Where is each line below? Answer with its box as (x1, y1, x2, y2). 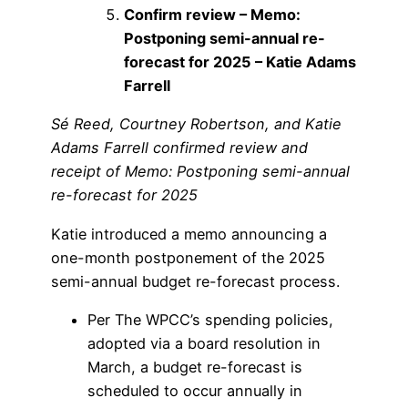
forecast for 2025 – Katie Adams (124, 52, 356, 71)
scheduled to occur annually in (87, 381, 302, 400)
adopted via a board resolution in (87, 333, 321, 352)
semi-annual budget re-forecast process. (51, 271, 340, 291)
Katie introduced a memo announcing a (51, 224, 327, 243)
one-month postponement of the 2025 (51, 248, 325, 267)
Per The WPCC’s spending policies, (87, 310, 333, 329)
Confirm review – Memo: (124, 5, 301, 24)
